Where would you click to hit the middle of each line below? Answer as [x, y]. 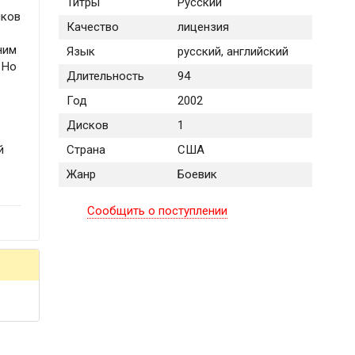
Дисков [87, 126]
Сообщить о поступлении [158, 211]
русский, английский [233, 52]
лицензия [203, 27]
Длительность [105, 76]
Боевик [197, 175]
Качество [92, 27]
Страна [86, 150]
